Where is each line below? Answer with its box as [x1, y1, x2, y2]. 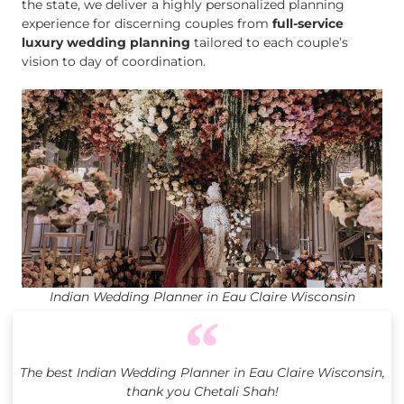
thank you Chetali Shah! [125, 383, 279, 400]
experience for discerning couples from [22, 14, 272, 32]
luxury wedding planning [22, 33, 190, 50]
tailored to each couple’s [190, 33, 348, 50]
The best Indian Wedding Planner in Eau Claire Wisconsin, [19, 364, 385, 381]
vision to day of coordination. [22, 52, 206, 69]
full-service [272, 14, 344, 32]
